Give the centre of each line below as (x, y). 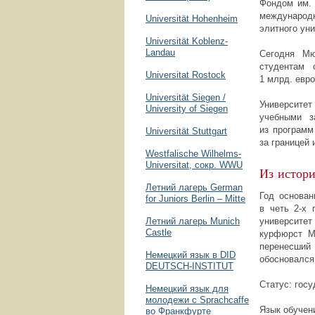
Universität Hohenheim (192, 19)
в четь (277, 208)
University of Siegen (187, 109)
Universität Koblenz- (187, 41)
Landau (160, 52)
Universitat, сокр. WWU (194, 165)
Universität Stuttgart (186, 131)
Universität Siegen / (186, 97)
